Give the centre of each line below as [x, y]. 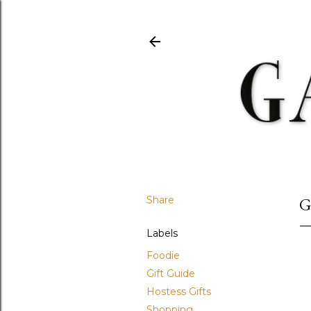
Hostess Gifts [179, 291]
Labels [162, 233]
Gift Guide [171, 273]
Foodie [163, 255]
